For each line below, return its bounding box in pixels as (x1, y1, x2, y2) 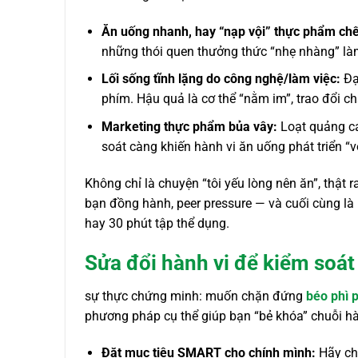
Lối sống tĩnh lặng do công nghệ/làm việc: (101, 71, 340, 87)
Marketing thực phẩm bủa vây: (101, 119, 277, 135)
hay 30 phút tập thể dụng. (85, 215, 229, 231)
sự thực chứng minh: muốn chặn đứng (85, 288, 306, 304)
